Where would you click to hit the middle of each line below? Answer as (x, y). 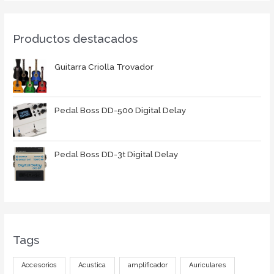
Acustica (92, 265)
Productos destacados (76, 39)
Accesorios (39, 265)
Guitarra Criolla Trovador (104, 66)
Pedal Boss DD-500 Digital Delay (120, 110)
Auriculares (207, 265)
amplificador (147, 265)
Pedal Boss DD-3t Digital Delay (117, 154)
